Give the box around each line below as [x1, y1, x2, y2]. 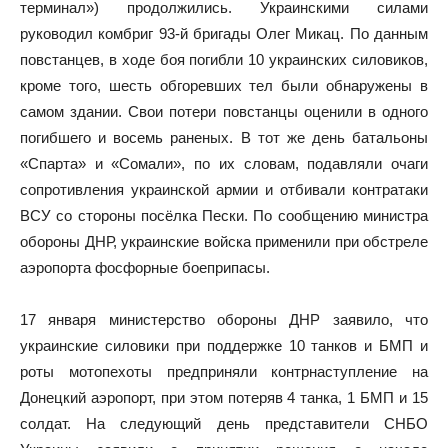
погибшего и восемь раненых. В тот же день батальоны [20, 128, 428, 146]
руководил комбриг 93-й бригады [20, 24, 257, 42]
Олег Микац [256, 24, 341, 42]
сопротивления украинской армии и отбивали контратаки [20, 180, 428, 198]
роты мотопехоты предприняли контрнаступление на [20, 362, 428, 380]
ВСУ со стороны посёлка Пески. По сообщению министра [20, 206, 428, 224]
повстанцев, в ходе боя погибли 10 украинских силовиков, [20, 50, 428, 68]
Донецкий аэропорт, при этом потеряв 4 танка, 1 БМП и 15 [20, 388, 428, 406]
